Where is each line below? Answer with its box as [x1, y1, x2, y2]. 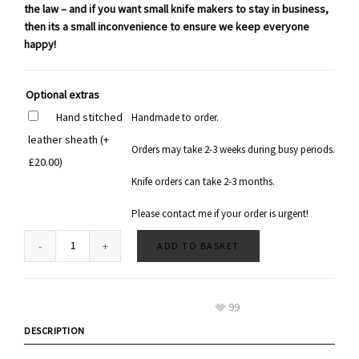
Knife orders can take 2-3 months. [131, 176, 275, 188]
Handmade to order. [131, 112, 219, 123]
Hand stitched [56, 111, 123, 125]
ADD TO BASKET [157, 240, 240, 252]
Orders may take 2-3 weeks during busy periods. [131, 144, 335, 155]
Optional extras [26, 89, 99, 102]
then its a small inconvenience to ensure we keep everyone [24, 21, 309, 34]
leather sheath [28, 134, 100, 147]
